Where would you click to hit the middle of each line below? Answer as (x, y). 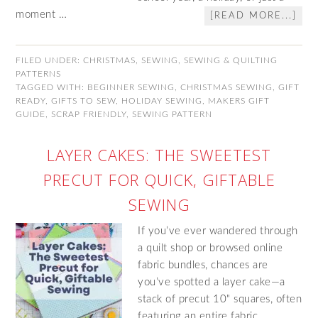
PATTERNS (39, 74)
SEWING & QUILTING (231, 60)
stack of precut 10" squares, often (220, 299)
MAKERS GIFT (239, 101)
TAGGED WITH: (52, 87)
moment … (42, 15)
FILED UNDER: (50, 60)
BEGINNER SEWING (131, 87)
